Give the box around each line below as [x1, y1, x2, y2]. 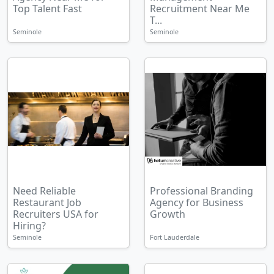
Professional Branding [150, 184, 253, 198]
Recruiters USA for [13, 207, 98, 221]
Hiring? [13, 219, 46, 232]
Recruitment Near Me [150, 2, 250, 15]
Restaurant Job [13, 196, 81, 209]
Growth [150, 207, 185, 221]
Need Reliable [13, 184, 76, 198]
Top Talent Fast [13, 2, 82, 15]
